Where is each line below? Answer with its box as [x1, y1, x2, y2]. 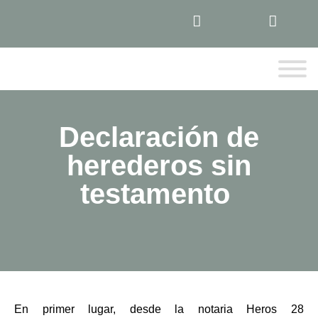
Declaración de [59, 121, 259, 153]
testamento [80, 177, 238, 209]
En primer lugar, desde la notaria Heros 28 [14, 302, 304, 315]
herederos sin [67, 149, 251, 181]
